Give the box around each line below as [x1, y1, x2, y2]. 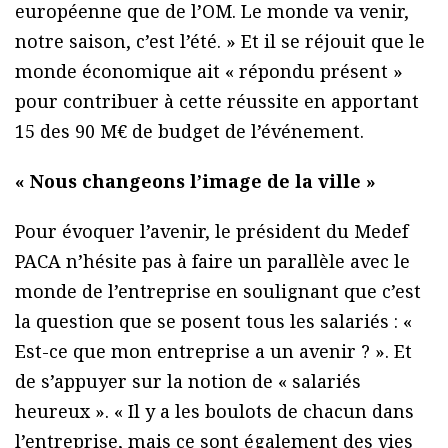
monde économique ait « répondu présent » [15, 59, 403, 84]
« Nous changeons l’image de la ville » [15, 169, 376, 194]
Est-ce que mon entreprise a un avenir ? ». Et [15, 339, 412, 364]
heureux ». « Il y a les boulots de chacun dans [15, 399, 414, 424]
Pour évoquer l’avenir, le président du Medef [15, 219, 408, 244]
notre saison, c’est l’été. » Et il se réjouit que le [15, 29, 425, 54]
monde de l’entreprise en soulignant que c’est [15, 279, 421, 304]
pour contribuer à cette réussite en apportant [15, 89, 419, 114]
